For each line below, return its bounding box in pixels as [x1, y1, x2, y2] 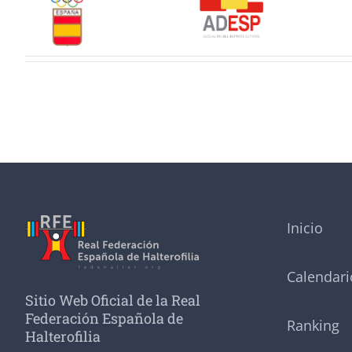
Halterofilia [24, 327, 101, 346]
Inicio [286, 218, 323, 237]
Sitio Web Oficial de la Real [24, 291, 200, 310]
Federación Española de [24, 309, 183, 328]
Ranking [286, 315, 339, 335]
